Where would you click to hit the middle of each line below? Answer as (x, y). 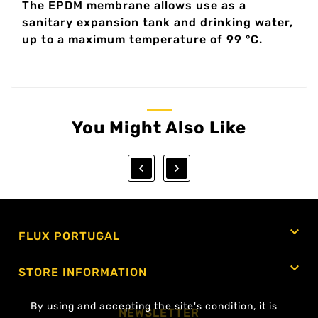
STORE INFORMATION (83, 272)
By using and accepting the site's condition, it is (154, 306)
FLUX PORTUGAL (69, 236)
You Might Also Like (159, 127)
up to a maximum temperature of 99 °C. (142, 39)
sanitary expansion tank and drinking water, (158, 22)
